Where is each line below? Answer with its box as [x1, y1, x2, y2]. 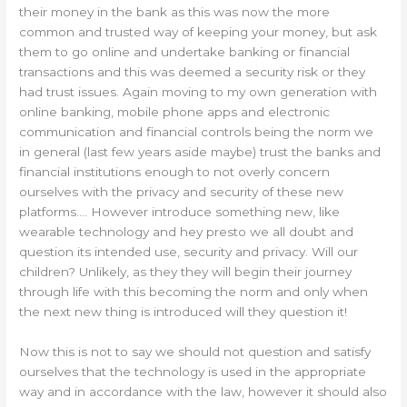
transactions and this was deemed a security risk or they [19, 65, 366, 80]
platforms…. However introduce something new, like [19, 204, 341, 220]
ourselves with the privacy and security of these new [19, 184, 344, 200]
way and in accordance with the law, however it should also [19, 384, 388, 400]
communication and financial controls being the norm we [19, 124, 374, 140]
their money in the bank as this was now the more [19, 5, 331, 20]
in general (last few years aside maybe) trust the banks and [19, 144, 382, 160]
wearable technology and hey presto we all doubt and [19, 224, 354, 240]
